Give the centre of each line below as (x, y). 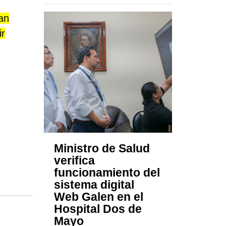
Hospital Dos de (98, 209)
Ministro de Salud (102, 149)
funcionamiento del (107, 173)
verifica (75, 161)
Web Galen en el (99, 197)
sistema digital (94, 185)
